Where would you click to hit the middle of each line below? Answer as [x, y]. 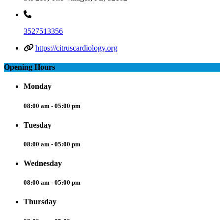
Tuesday [38, 125]
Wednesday [43, 164]
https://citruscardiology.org [76, 48]
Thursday [40, 202]
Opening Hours [29, 67]
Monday [38, 86]
